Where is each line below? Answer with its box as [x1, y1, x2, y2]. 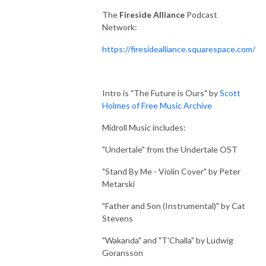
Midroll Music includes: [102, 122, 186, 132]
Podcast [186, 9, 217, 20]
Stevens [102, 213, 135, 223]
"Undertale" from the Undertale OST [102, 144, 237, 154]
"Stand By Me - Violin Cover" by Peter [102, 166, 240, 176]
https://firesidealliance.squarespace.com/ [102, 43, 255, 54]
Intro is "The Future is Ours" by [102, 87, 220, 98]
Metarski [102, 178, 135, 189]
